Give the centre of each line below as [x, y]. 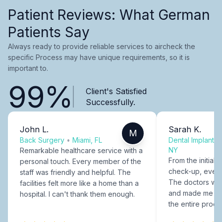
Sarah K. [185, 129]
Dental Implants [193, 140]
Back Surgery [42, 140]
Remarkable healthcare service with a [81, 150]
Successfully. [110, 102]
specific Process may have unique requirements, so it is [99, 57]
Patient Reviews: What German [109, 15]
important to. [28, 68]
